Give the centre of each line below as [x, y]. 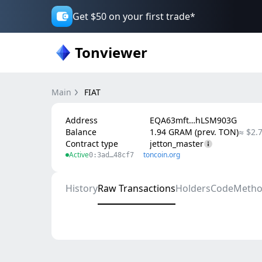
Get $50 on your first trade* [134, 16]
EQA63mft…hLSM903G [193, 120]
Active [79, 155]
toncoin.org [162, 155]
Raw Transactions [137, 188]
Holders [193, 188]
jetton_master [177, 144]
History [82, 188]
